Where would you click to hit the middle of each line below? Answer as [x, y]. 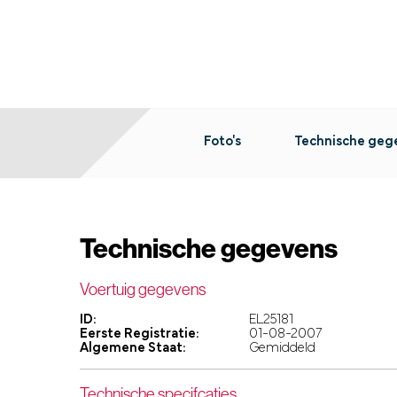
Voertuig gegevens [143, 289]
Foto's [222, 142]
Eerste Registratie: [140, 335]
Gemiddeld [282, 349]
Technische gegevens [209, 249]
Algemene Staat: [133, 349]
